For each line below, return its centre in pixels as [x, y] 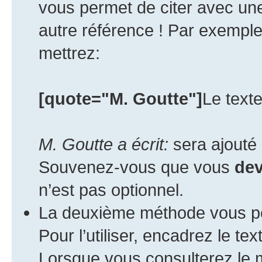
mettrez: [69, 53]
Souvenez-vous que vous [137, 167]
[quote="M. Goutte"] [120, 98]
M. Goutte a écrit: [104, 144]
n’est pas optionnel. [111, 189]
